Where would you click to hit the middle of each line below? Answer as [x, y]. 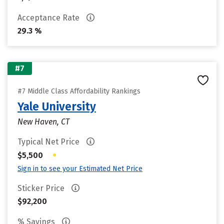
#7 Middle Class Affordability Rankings [79, 91]
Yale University [57, 106]
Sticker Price [42, 188]
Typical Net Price [49, 142]
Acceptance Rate [49, 18]
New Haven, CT [43, 122]
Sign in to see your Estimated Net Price [80, 169]
